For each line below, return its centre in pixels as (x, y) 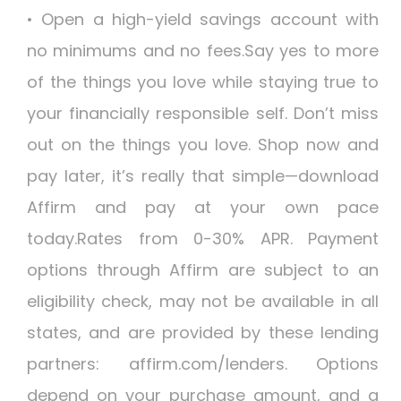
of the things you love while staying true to (203, 82)
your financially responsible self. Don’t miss (203, 113)
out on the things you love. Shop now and (203, 145)
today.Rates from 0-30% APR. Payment (203, 239)
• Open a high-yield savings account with (203, 19)
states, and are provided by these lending (203, 333)
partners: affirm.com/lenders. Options (203, 364)
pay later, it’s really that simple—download (203, 176)
